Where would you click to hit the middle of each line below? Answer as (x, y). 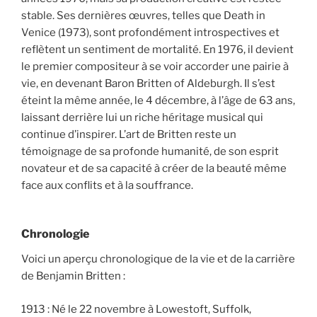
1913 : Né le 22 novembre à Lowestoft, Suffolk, (136, 309)
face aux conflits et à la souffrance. (107, 185)
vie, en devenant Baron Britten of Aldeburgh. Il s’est (148, 83)
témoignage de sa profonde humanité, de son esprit (150, 151)
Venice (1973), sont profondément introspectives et (150, 32)
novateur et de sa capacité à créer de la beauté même (154, 168)
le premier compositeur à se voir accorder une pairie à (155, 66)
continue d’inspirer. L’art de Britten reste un (129, 134)
